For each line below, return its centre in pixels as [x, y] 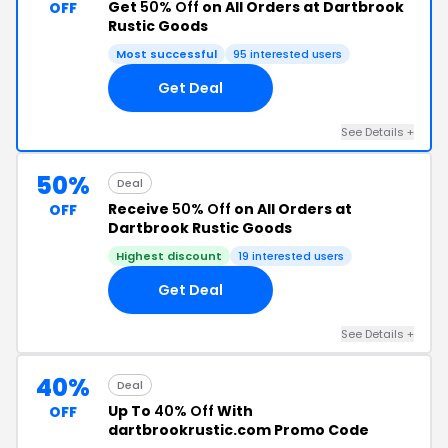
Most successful [166, 54]
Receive [140, 209]
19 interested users [291, 256]
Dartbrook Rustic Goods [200, 228]
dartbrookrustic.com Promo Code [238, 430]
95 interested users [287, 54]
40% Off [184, 411]
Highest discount [169, 256]
